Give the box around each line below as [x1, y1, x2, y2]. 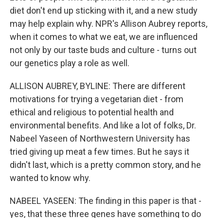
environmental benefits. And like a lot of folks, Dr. [10, 120, 196, 130]
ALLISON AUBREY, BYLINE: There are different [10, 81, 185, 91]
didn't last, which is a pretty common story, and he [10, 160, 201, 170]
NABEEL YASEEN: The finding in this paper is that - [10, 196, 201, 206]
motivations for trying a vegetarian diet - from [10, 94, 183, 104]
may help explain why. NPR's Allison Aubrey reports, [10, 18, 207, 29]
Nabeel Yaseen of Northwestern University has [10, 133, 190, 144]
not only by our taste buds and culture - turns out [10, 45, 197, 55]
